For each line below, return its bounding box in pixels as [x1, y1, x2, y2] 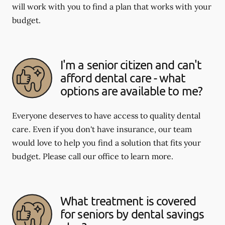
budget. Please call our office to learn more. [12, 151, 173, 161]
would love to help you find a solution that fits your [12, 137, 201, 148]
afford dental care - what [60, 70, 186, 85]
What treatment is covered [60, 193, 196, 208]
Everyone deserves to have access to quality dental [12, 110, 200, 121]
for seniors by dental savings [60, 206, 204, 221]
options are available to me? [60, 83, 202, 98]
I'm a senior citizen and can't [60, 57, 202, 72]
